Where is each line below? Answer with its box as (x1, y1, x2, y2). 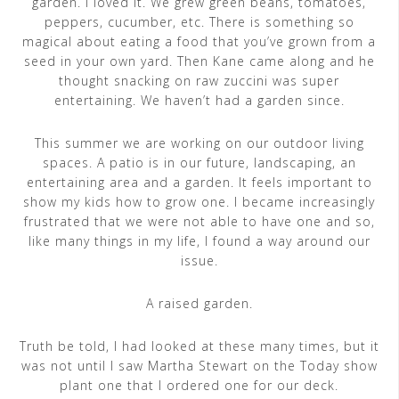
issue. (180, 252, 218, 269)
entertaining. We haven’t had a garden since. (53, 92, 345, 109)
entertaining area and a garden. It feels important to (26, 174, 372, 191)
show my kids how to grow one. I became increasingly (23, 193, 375, 210)
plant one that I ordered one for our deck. (60, 377, 338, 394)
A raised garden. (145, 295, 253, 312)
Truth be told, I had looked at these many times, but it (19, 338, 379, 354)
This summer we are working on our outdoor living (34, 134, 364, 151)
